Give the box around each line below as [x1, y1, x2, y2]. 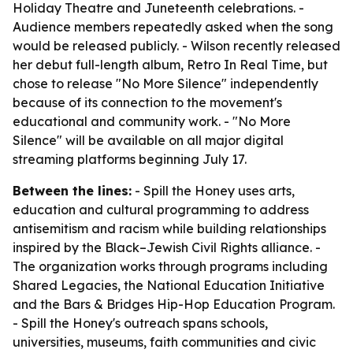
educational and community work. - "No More [13, 113, 291, 129]
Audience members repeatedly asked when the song [13, 19, 333, 35]
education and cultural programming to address [13, 202, 309, 217]
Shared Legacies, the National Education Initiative [13, 277, 325, 293]
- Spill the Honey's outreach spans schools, [13, 315, 268, 331]
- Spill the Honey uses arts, [132, 183, 295, 199]
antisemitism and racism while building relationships [13, 221, 326, 236]
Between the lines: [13, 183, 132, 199]
